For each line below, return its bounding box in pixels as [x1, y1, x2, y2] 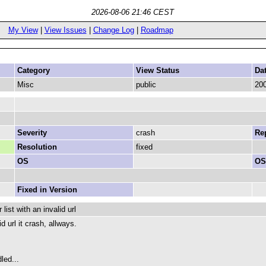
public [136, 80, 156, 89]
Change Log [93, 26, 134, 34]
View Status [136, 66, 179, 75]
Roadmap [140, 26, 173, 34]
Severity [17, 128, 47, 137]
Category [17, 66, 50, 75]
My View [8, 26, 38, 34]
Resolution [17, 142, 57, 151]
